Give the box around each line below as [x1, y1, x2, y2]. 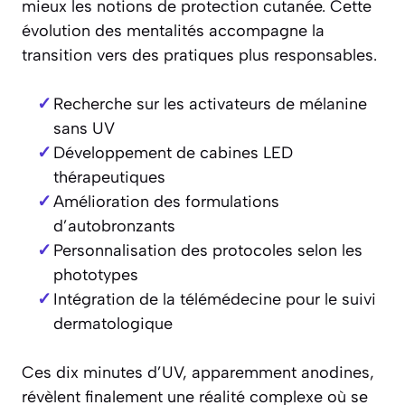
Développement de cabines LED [52, 143, 293, 164]
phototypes [52, 265, 138, 286]
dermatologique [52, 314, 173, 334]
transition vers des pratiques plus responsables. [22, 45, 377, 66]
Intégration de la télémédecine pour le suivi [52, 289, 376, 310]
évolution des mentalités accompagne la [22, 21, 325, 42]
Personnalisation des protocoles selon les [52, 240, 363, 261]
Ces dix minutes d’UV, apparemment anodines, [22, 363, 374, 383]
